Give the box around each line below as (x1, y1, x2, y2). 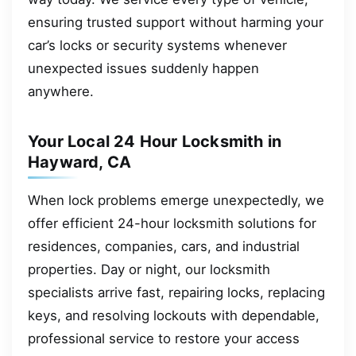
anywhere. (28, 83, 94, 99)
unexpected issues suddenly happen (28, 60, 259, 76)
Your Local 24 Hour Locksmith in (28, 131, 282, 151)
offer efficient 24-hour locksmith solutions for (28, 215, 316, 231)
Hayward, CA (28, 152, 132, 172)
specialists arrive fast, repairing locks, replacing (28, 284, 325, 300)
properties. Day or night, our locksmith (28, 261, 270, 277)
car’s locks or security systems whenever (28, 37, 287, 53)
